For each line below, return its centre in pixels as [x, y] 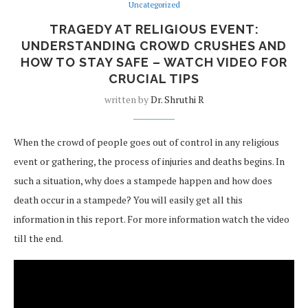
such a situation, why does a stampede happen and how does [143, 180]
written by [127, 99]
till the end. [38, 238]
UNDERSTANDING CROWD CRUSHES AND [154, 45]
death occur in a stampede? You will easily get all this [128, 199]
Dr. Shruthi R [177, 99]
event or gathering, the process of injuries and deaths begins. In [149, 161]
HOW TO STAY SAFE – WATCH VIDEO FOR [154, 62]
